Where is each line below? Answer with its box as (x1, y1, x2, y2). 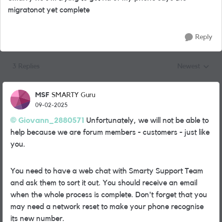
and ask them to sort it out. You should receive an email (10, 179, 197, 187)
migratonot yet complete (8, 6, 90, 14)
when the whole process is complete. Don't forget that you (10, 191, 207, 199)
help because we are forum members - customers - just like (10, 128, 210, 136)
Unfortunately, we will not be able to (84, 116, 209, 124)
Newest (177, 63, 200, 70)
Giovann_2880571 (18, 116, 84, 124)
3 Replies (12, 63, 40, 70)
